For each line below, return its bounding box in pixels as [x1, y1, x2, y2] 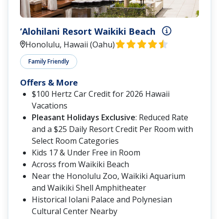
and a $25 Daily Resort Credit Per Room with [32, 124, 193, 135]
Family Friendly [28, 57, 69, 66]
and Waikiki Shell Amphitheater [32, 182, 146, 194]
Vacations [32, 100, 67, 111]
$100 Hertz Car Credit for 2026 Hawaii [32, 88, 170, 100]
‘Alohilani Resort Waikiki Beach [20, 25, 155, 37]
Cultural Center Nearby [32, 206, 117, 217]
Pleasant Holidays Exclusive [32, 112, 135, 123]
